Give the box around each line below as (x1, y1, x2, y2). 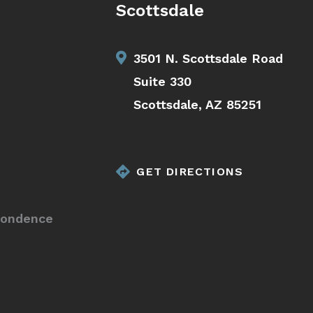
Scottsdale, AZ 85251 (133, 96, 262, 112)
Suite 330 (133, 73, 192, 89)
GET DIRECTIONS (136, 164, 244, 178)
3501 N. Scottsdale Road (133, 50, 284, 66)
